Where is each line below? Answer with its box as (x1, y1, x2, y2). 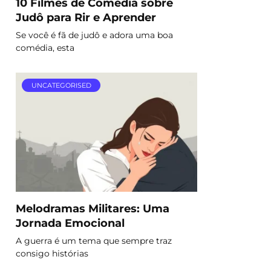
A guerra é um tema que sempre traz (16, 235, 172, 246)
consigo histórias (16, 247, 88, 259)
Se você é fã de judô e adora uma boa (16, 29, 173, 41)
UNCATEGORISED (31, 81, 91, 90)
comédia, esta (16, 42, 74, 53)
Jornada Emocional (16, 216, 125, 229)
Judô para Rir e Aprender (16, 10, 156, 24)
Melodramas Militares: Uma (16, 201, 169, 215)
